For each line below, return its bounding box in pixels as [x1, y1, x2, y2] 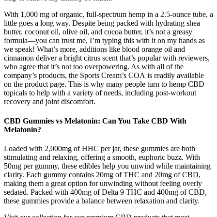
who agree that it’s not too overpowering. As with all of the [4, 62, 184, 71]
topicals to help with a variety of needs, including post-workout [4, 89, 196, 97]
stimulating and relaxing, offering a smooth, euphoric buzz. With [4, 153, 200, 161]
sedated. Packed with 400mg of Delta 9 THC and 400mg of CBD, [4, 187, 207, 196]
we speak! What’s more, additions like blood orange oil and [4, 45, 185, 54]
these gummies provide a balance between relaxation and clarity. [4, 196, 200, 205]
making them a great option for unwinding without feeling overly [4, 179, 202, 187]
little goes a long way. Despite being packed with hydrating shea [4, 19, 200, 28]
